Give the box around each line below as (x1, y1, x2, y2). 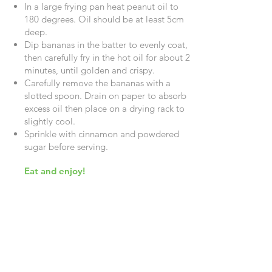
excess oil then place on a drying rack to (24, 103, 185, 114)
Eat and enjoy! (24, 165, 85, 177)
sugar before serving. (24, 141, 110, 152)
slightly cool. (24, 115, 78, 127)
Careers (8, 259, 43, 271)
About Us (8, 238, 49, 250)
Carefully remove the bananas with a (24, 77, 171, 89)
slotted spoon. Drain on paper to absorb (24, 90, 186, 101)
